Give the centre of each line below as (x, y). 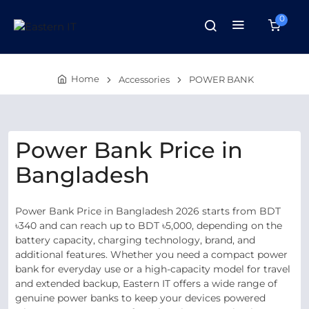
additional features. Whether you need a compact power (151, 255)
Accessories (144, 79)
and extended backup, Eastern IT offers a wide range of (146, 283)
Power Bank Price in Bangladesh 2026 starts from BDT (148, 211)
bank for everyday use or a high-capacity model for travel (153, 269)
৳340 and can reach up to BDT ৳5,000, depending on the (149, 226)
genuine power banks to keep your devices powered (140, 298)
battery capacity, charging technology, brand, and (135, 240)
